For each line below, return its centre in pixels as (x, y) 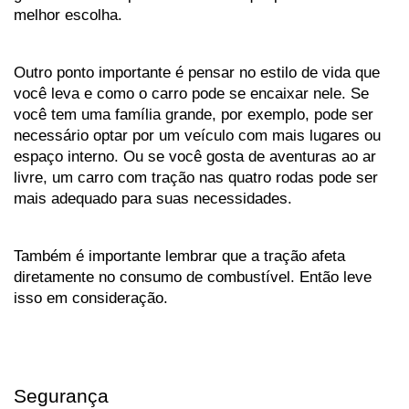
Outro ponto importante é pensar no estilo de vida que (197, 73)
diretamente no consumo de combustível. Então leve (193, 277)
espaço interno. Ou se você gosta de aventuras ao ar (195, 157)
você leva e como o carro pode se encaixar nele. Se (191, 94)
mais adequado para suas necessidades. (153, 199)
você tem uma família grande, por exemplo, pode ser (194, 115)
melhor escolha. (68, 15)
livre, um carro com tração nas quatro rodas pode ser (196, 178)
